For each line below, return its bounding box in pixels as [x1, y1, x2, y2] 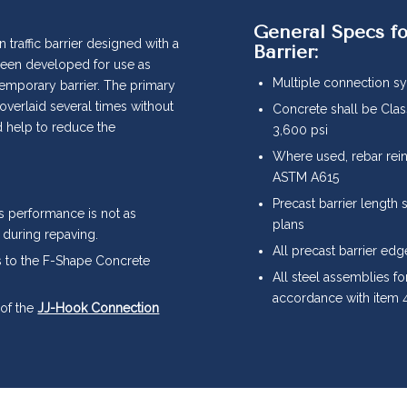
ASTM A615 [272, 169, 339, 184]
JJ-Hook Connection [37, 301, 160, 316]
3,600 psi [272, 122, 328, 137]
